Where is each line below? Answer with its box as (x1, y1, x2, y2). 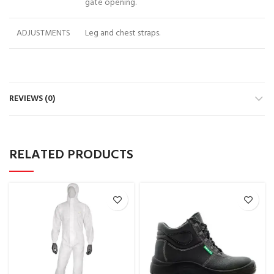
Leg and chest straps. (85, 26, 160, 40)
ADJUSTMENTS (17, 26, 70, 40)
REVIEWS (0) (9, 92, 55, 106)
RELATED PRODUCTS (9, 144, 133, 166)
